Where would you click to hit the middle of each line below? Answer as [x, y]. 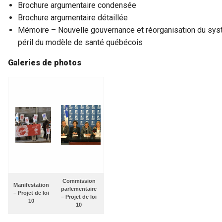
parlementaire [79, 189]
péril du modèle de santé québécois [80, 43]
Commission [79, 181]
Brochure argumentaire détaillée [73, 18]
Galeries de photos [45, 63]
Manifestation [31, 185]
